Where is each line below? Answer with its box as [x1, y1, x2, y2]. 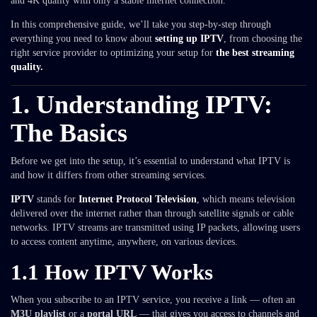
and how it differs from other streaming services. [11, 170, 207, 180]
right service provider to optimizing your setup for [11, 47, 216, 58]
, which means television [197, 194, 295, 204]
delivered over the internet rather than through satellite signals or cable [11, 208, 294, 219]
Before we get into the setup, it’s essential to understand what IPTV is [11, 156, 290, 166]
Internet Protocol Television [79, 194, 197, 204]
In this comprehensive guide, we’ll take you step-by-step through [11, 19, 271, 30]
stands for [34, 194, 76, 204]
